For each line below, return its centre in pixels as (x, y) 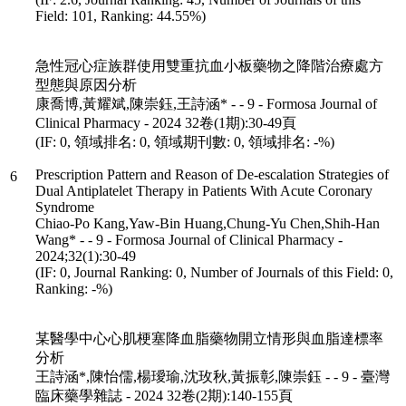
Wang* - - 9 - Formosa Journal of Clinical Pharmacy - (189, 239)
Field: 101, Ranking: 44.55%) (121, 15)
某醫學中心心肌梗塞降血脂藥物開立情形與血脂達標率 (209, 338)
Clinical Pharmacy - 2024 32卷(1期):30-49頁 (166, 122)
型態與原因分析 (86, 84)
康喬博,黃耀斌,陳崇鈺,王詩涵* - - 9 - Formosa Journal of (206, 103)
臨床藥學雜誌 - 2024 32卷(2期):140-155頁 (164, 395)
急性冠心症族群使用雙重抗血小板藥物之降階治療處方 (209, 65)
